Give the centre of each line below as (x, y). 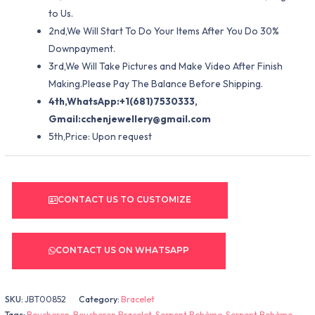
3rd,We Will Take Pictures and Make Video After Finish (165, 66)
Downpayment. (82, 49)
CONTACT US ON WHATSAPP (123, 251)
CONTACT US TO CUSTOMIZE (125, 200)
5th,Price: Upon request (100, 137)
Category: (100, 299)
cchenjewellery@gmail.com (146, 119)
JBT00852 (46, 299)
